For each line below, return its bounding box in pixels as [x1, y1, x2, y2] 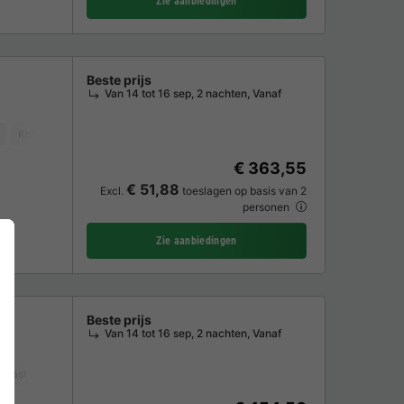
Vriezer [127, 127, 163, 142]
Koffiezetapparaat [18, 127, 109, 142]
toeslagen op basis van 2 [179, 184, 307, 198]
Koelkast [181, 127, 225, 142]
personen [243, 200, 292, 215]
